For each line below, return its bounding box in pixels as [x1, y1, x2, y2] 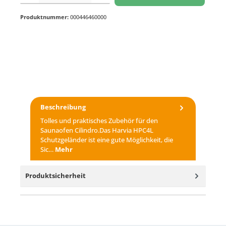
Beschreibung [40, 102, 86, 112]
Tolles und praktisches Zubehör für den [40, 116, 158, 125]
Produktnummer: [20, 13, 70, 21]
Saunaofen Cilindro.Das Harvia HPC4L [40, 125, 153, 135]
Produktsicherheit [25, 171, 86, 180]
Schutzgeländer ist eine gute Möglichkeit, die [40, 135, 173, 144]
